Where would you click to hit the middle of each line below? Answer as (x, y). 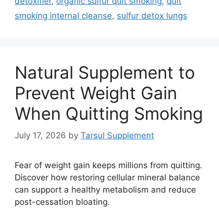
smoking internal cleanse (63, 16)
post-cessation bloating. (62, 202)
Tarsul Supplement (117, 135)
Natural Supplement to (105, 73)
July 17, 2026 (40, 135)
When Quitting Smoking (109, 114)
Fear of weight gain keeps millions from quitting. (109, 165)
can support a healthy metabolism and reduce (105, 189)
